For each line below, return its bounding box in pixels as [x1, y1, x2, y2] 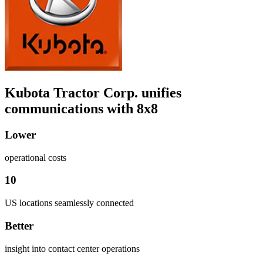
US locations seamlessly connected [5, 198, 134, 208]
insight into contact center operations [5, 243, 140, 254]
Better [5, 219, 33, 232]
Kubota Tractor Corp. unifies [5, 85, 181, 101]
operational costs [5, 152, 66, 163]
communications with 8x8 [5, 101, 158, 117]
